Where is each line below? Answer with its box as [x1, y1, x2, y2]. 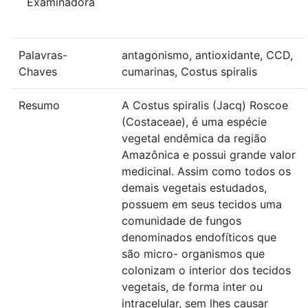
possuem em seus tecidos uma [122, 197, 282, 211]
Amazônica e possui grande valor [122, 148, 296, 162]
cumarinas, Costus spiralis [122, 65, 257, 78]
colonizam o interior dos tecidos [122, 263, 291, 277]
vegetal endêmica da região [122, 131, 267, 145]
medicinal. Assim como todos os [122, 164, 291, 178]
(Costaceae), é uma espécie [122, 115, 267, 129]
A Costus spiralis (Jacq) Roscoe [122, 98, 288, 112]
